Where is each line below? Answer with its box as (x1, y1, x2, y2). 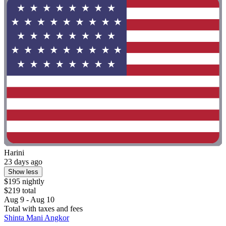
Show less (8, 168, 38, 176)
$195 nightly (4, 177, 44, 186)
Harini (4, 148, 24, 157)
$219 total (4, 186, 36, 195)
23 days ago (4, 157, 42, 166)
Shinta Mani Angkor (4, 213, 69, 222)
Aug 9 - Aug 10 (4, 195, 54, 204)
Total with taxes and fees (4, 204, 83, 213)
